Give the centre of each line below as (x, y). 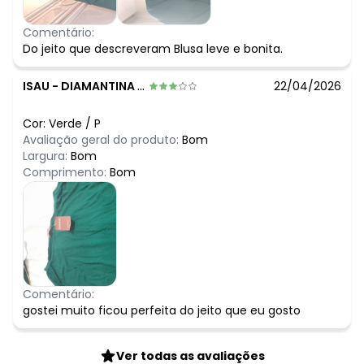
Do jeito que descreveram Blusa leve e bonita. (153, 49)
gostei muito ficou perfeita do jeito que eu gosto (162, 311)
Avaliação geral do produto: (101, 140)
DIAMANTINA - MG (99, 87)
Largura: (47, 156)
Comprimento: (66, 173)
